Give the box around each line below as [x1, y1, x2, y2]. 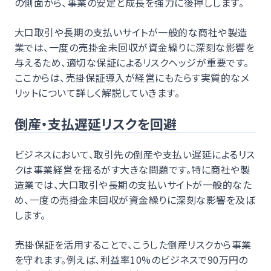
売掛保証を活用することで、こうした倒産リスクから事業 [15, 237, 252, 252]
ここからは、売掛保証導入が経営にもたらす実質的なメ [15, 70, 249, 85]
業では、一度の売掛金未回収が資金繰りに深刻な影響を [15, 39, 255, 54]
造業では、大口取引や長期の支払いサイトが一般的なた [15, 177, 252, 192]
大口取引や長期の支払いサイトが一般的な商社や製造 [15, 24, 247, 39]
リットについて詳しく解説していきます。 [15, 85, 180, 100]
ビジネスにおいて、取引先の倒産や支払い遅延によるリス [15, 146, 255, 162]
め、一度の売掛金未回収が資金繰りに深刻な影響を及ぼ [15, 192, 256, 207]
